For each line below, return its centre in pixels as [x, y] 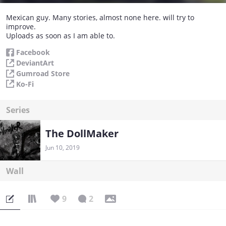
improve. [21, 27]
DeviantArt [35, 63]
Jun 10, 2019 [63, 148]
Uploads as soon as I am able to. [61, 36]
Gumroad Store [43, 73]
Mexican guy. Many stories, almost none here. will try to [100, 18]
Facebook [33, 52]
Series [18, 110]
